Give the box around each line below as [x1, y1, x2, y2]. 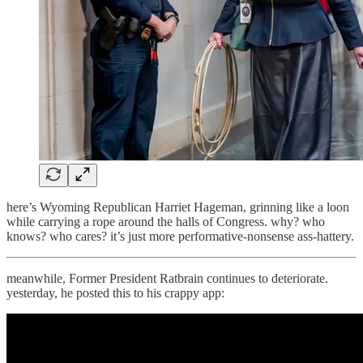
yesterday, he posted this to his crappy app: [6, 286, 224, 301]
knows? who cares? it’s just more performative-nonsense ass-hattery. [6, 229, 354, 244]
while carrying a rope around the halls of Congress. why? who [6, 215, 325, 229]
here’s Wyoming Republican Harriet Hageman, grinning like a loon [6, 200, 349, 215]
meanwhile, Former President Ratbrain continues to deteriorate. [6, 271, 328, 286]
